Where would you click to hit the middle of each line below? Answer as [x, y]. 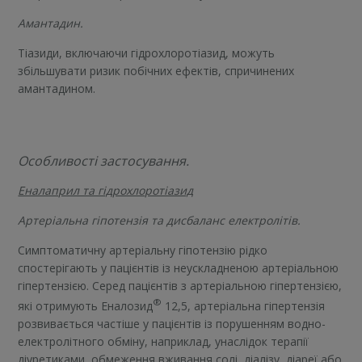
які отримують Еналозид [86, 305]
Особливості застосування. [104, 161]
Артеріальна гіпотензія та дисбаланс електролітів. [160, 221]
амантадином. [57, 89]
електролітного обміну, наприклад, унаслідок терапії [164, 341]
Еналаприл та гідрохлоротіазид [106, 191]
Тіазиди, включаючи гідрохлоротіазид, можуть [147, 53]
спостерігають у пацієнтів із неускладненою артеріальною [179, 268]
